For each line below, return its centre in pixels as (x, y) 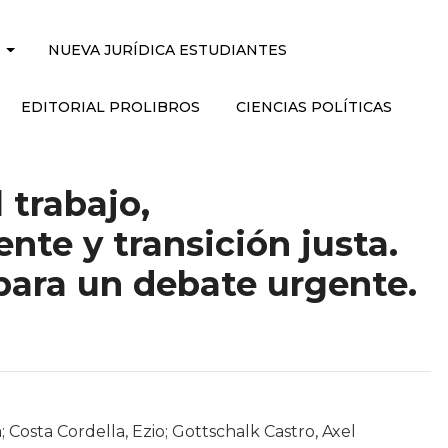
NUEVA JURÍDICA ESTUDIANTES (167, 50)
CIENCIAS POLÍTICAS (314, 107)
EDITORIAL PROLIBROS (110, 107)
